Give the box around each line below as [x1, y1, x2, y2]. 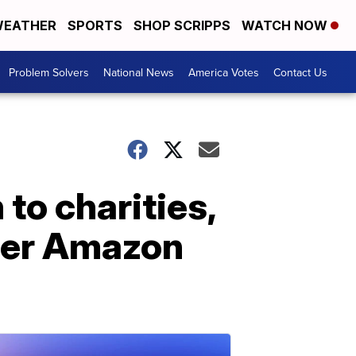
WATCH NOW [242, 17, 331, 34]
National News [103, 64, 174, 80]
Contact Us [273, 64, 327, 80]
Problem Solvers [9, 64, 89, 80]
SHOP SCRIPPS [133, 17, 230, 34]
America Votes [188, 64, 259, 80]
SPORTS [68, 17, 122, 34]
